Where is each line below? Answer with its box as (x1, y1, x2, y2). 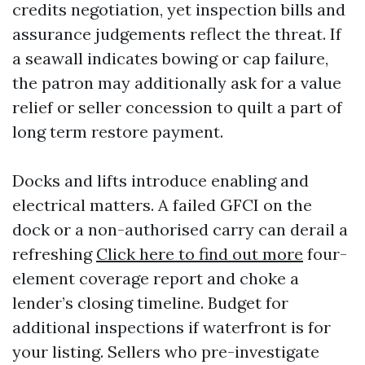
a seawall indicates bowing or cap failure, (12, 48, 328, 68)
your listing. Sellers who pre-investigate (12, 341, 319, 362)
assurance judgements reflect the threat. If (12, 24, 341, 44)
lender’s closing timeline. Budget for (12, 292, 288, 313)
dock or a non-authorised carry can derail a (12, 219, 348, 240)
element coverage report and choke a (12, 268, 299, 288)
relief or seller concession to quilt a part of (12, 97, 342, 117)
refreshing (12, 244, 96, 264)
